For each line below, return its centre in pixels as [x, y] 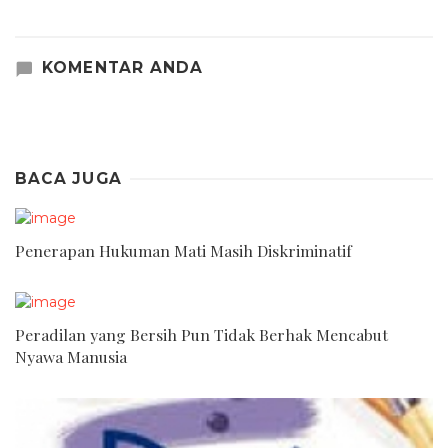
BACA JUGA [69, 179]
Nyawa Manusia [71, 357]
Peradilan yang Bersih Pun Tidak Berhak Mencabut [201, 335]
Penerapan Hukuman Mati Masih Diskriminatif [183, 251]
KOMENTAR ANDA [122, 67]
